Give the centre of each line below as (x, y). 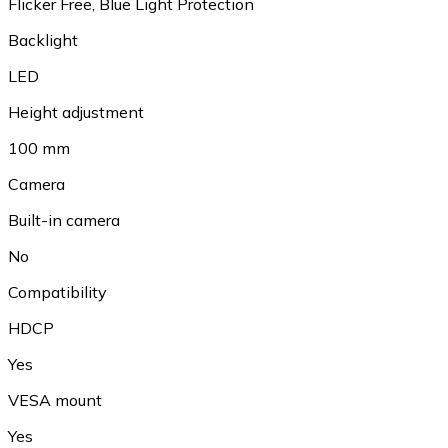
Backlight (43, 39)
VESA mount (55, 399)
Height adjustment (76, 111)
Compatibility (57, 291)
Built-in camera (64, 219)
